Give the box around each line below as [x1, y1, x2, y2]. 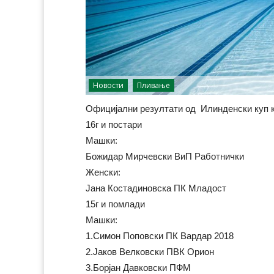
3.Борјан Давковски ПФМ [86, 262, 191, 273]
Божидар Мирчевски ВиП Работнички [86, 150, 244, 161]
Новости [93, 80, 124, 91]
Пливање [137, 80, 170, 91]
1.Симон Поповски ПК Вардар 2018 [86, 230, 234, 241]
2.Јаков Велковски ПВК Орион [86, 246, 214, 257]
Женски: [86, 166, 120, 177]
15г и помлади [86, 198, 145, 209]
